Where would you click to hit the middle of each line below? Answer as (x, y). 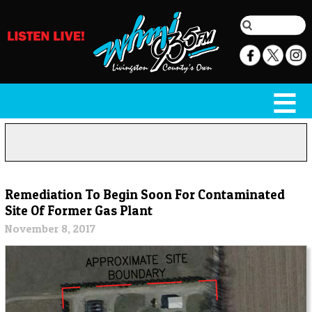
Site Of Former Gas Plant (78, 210)
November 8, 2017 (50, 229)
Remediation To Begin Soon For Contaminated (145, 194)
